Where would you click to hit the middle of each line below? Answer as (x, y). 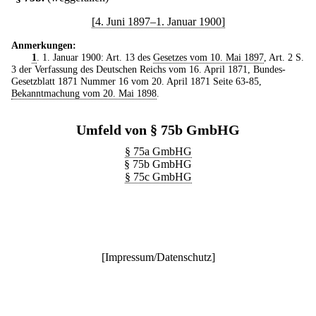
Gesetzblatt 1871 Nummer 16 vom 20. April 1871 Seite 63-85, (136, 81)
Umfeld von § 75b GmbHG (158, 130)
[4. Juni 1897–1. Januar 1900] (158, 22)
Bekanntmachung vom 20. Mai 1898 (84, 93)
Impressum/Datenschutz (158, 257)
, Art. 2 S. (284, 57)
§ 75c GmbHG (158, 177)
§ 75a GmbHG (158, 151)
